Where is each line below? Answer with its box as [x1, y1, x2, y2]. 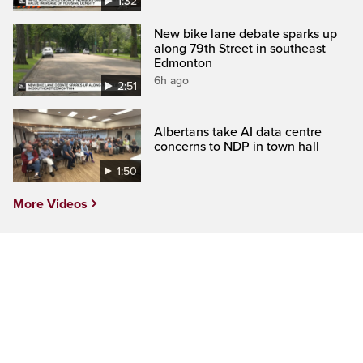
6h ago [154, 73, 190, 88]
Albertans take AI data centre [154, 123, 322, 140]
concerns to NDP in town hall [154, 138, 320, 155]
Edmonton [154, 54, 213, 71]
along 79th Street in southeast [154, 40, 327, 57]
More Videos [13, 195, 88, 212]
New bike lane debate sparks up [154, 25, 338, 42]
